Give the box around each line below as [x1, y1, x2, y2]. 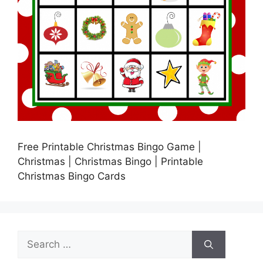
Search [17, 231, 50, 244]
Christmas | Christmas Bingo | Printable [18, 156, 203, 168]
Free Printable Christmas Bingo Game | [18, 141, 201, 153]
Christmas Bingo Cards [18, 170, 126, 183]
